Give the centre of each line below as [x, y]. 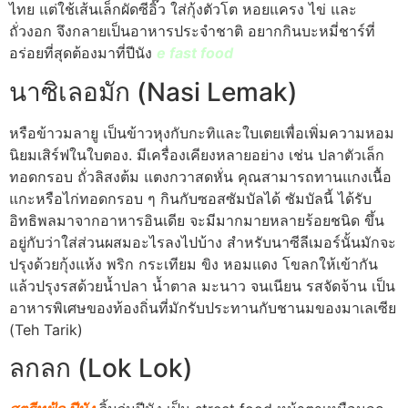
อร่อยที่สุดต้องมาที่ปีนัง [83, 53]
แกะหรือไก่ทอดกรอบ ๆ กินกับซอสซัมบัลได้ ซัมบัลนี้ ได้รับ [190, 198]
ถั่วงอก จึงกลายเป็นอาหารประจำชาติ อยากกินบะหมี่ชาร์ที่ [192, 31]
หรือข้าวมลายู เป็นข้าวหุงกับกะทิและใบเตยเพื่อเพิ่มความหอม [202, 133]
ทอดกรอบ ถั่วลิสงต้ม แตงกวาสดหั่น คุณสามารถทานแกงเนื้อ [200, 176]
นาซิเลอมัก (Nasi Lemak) [153, 92]
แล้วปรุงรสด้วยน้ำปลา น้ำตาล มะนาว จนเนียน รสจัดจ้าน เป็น [202, 286]
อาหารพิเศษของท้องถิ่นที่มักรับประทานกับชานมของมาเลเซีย [203, 307]
